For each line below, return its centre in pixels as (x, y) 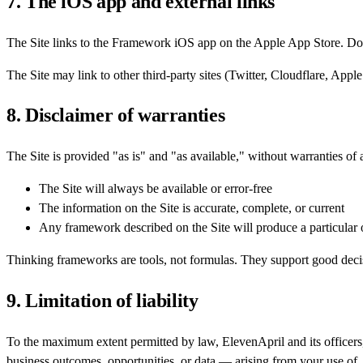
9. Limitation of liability (102, 301)
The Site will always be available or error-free (156, 189)
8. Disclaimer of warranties (116, 115)
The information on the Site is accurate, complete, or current (192, 208)
